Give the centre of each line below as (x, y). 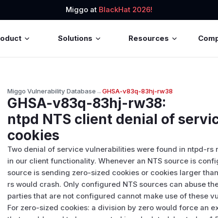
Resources (149, 38)
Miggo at (82, 10)
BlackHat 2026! (126, 10)
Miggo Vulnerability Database (52, 91)
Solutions (75, 38)
